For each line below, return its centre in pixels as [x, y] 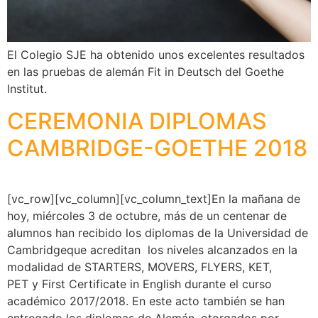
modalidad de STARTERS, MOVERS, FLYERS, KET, [139, 267]
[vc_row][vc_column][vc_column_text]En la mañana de [154, 198]
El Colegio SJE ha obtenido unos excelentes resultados [156, 55]
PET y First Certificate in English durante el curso [139, 284]
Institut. [27, 89]
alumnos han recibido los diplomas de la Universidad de [158, 232]
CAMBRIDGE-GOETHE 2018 [157, 148]
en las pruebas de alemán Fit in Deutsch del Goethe [146, 72]
